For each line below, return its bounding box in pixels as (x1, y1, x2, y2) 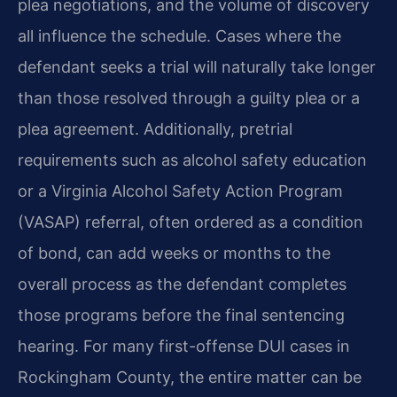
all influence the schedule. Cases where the (18, 27, 341, 46)
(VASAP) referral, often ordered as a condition (18, 213, 363, 232)
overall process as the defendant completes (18, 275, 346, 294)
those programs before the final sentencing (18, 306, 345, 325)
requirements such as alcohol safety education (18, 151, 367, 170)
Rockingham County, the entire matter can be (18, 368, 362, 387)
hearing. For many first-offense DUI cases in (18, 337, 350, 356)
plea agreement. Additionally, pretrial (18, 120, 292, 139)
